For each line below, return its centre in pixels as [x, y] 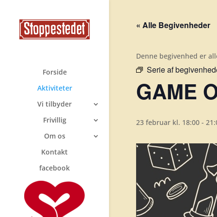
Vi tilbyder [54, 104]
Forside [54, 72]
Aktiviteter [54, 88]
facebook [54, 168]
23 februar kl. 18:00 [168, 122]
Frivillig [54, 120]
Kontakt [54, 152]
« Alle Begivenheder [173, 25]
